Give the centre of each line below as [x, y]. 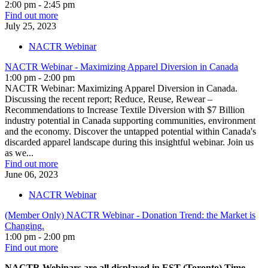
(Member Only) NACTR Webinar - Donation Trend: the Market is [130, 215]
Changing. [25, 226]
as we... [19, 153]
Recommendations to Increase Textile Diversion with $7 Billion [125, 109]
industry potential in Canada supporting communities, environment [130, 120]
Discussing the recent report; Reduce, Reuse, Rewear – [109, 99]
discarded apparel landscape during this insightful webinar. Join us [129, 142]
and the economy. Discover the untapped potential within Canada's [130, 131]
